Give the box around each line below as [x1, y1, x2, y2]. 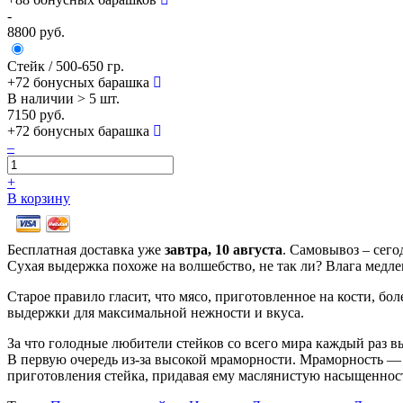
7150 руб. [7, 106, 65, 122]
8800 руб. [7, 23, 65, 40]
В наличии [7, 90, 77, 106]
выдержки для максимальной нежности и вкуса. [7, 304, 304, 320]
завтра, [165, 241, 215, 257]
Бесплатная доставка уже [7, 241, 165, 257]
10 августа [215, 241, 282, 257]
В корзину [7, 190, 70, 206]
